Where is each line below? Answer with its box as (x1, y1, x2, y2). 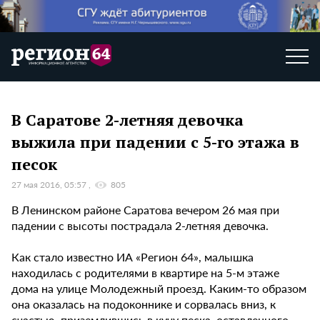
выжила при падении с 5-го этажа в (11, 131, 299, 152)
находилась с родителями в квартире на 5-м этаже (11, 264, 279, 281)
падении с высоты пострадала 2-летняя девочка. (11, 217, 269, 234)
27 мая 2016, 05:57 (11, 179, 89, 191)
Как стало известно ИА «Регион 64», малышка (11, 249, 254, 266)
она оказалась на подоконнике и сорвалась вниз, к (11, 296, 276, 313)
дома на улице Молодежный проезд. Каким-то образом (11, 280, 306, 297)
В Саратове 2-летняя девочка (11, 109, 244, 130)
